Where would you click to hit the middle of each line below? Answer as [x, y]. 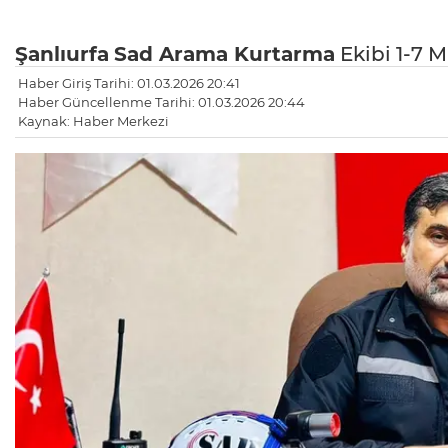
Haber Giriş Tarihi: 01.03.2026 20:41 [129, 82]
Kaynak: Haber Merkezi [93, 120]
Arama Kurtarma [247, 53]
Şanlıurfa [62, 53]
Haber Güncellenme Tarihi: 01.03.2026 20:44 [161, 101]
